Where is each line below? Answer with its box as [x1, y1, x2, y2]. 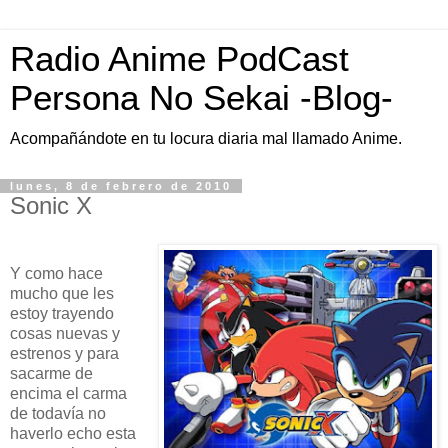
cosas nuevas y [10, 324, 120, 342]
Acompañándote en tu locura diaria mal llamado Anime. [10, 130, 402, 147]
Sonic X [10, 192, 92, 219]
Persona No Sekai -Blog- [10, 79, 393, 117]
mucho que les [10, 284, 114, 302]
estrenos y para [10, 344, 119, 362]
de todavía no [10, 404, 106, 422]
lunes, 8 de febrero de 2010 [10, 180, 232, 192]
